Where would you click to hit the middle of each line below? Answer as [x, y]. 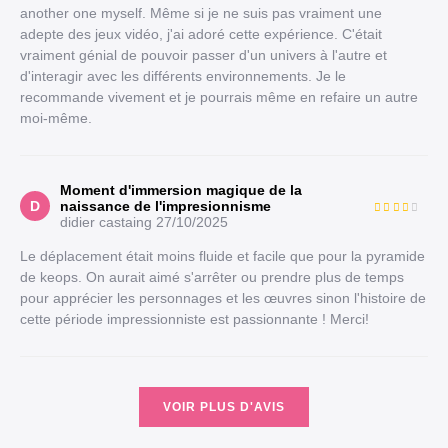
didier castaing [106, 222]
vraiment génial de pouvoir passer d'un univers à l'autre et [203, 55]
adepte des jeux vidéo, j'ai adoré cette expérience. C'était [201, 34]
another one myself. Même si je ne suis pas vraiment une [201, 13]
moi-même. [56, 118]
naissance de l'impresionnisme [165, 206]
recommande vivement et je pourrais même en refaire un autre [219, 97]
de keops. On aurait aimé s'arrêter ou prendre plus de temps [212, 277]
